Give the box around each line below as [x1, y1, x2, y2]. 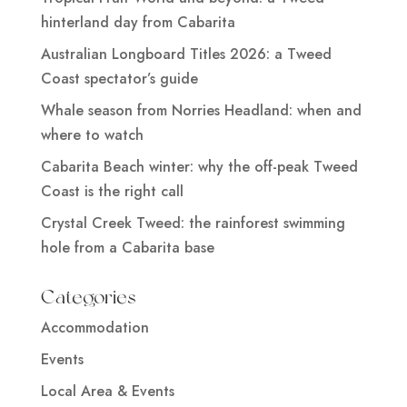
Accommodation [40, 316, 149, 338]
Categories [40, 284, 136, 308]
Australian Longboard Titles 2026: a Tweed [40, 43, 332, 65]
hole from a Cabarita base [40, 236, 214, 258]
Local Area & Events [40, 380, 174, 402]
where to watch [40, 124, 144, 145]
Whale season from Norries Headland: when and [40, 99, 362, 121]
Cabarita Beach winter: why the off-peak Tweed [40, 155, 358, 177]
